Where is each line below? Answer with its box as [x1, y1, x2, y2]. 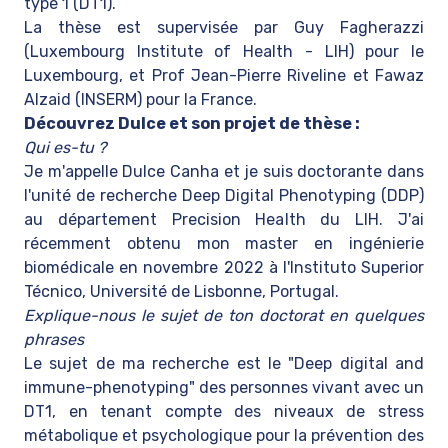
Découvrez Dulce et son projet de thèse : [24, 114, 360, 133]
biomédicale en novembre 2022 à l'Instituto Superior [24, 258, 424, 277]
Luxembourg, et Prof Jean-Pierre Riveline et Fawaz [24, 66, 424, 85]
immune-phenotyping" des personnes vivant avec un [24, 378, 424, 397]
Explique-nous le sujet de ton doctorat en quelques [24, 306, 424, 325]
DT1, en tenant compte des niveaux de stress [24, 402, 424, 421]
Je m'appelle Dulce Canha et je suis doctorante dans [24, 162, 424, 181]
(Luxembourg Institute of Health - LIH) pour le [24, 42, 424, 61]
